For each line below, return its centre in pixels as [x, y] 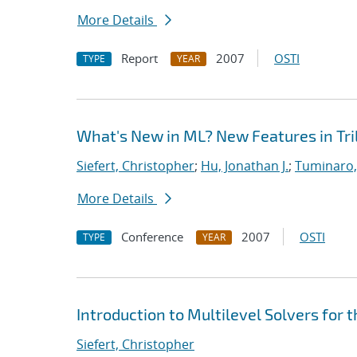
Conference [152, 237]
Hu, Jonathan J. [245, 166]
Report [139, 58]
